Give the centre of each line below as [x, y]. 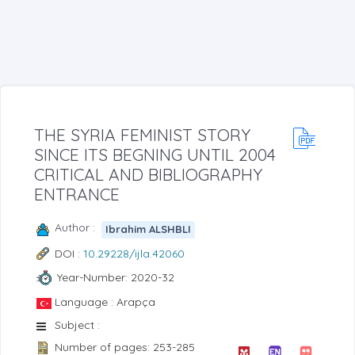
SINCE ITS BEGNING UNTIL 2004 [155, 154]
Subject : [77, 324]
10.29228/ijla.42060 [134, 253]
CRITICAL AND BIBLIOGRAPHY [148, 174]
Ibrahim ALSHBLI [149, 229]
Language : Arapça [105, 302]
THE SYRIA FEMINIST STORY [142, 134]
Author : [78, 227]
